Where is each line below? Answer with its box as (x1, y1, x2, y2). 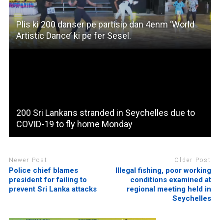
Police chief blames (8, 165, 78, 175)
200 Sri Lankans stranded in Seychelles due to (16, 108, 195, 118)
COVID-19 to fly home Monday (16, 119, 133, 130)
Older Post (174, 157, 212, 164)
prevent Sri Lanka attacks (8, 184, 97, 193)
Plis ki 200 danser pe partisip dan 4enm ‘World (16, 19, 194, 30)
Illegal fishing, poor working (115, 165, 212, 175)
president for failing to (8, 175, 87, 184)
